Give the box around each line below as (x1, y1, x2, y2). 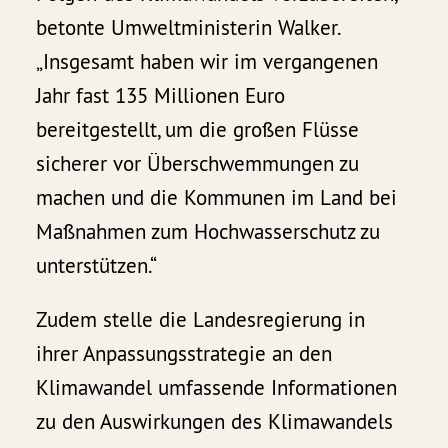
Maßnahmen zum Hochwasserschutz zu (36, 218, 381, 246)
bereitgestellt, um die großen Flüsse (36, 116, 360, 144)
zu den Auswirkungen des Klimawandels (36, 408, 394, 436)
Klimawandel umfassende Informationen (36, 374, 398, 402)
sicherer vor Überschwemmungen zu (36, 150, 360, 178)
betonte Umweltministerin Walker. (36, 14, 341, 42)
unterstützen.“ (36, 252, 158, 280)
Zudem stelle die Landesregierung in (36, 306, 366, 334)
